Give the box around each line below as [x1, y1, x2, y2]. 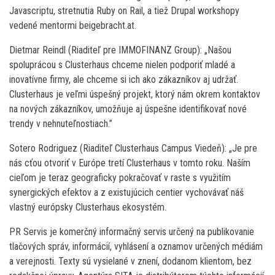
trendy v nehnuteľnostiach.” [9, 117, 112, 130]
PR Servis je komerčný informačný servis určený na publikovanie [9, 225, 254, 238]
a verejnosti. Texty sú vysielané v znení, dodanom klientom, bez [9, 255, 252, 267]
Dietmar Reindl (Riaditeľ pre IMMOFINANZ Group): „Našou [9, 44, 231, 56]
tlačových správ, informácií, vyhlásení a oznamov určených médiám [9, 240, 263, 252]
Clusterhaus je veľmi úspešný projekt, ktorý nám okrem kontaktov [9, 88, 260, 100]
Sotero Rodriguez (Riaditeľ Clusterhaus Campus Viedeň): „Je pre [9, 142, 257, 154]
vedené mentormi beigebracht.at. [9, 19, 136, 31]
